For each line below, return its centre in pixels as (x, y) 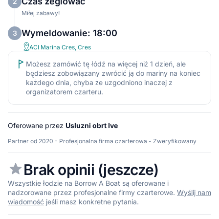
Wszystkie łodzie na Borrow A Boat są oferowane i (88, 183)
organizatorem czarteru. (65, 91)
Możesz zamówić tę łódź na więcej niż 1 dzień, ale (106, 64)
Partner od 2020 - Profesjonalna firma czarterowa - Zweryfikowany (102, 141)
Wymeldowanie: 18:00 (69, 33)
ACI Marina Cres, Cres (60, 47)
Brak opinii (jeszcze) (91, 169)
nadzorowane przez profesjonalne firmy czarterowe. (92, 192)
